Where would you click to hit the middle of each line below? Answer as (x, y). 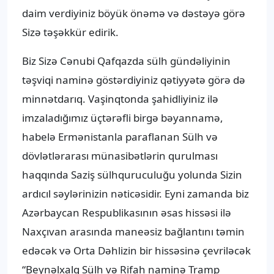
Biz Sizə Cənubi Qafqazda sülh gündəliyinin (126, 61)
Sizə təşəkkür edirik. (70, 32)
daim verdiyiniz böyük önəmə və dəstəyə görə (134, 13)
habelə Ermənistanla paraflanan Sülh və (120, 137)
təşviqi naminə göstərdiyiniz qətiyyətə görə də (134, 80)
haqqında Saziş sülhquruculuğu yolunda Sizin (132, 175)
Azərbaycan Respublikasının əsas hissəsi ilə (127, 213)
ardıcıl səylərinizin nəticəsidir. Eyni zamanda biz (135, 194)
